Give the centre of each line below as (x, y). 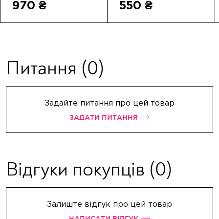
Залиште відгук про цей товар (109, 204)
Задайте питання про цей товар (109, 103)
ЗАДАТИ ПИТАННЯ (104, 117)
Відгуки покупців (77, 169)
